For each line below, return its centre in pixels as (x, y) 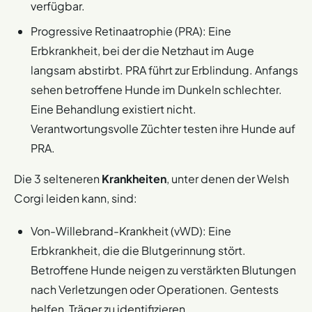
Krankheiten (134, 178)
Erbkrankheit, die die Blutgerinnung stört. (138, 250)
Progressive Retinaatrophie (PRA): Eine (131, 31)
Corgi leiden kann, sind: (76, 198)
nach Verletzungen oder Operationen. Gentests (155, 289)
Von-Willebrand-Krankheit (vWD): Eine (131, 231)
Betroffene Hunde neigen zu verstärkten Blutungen (163, 270)
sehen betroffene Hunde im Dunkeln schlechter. (156, 89)
